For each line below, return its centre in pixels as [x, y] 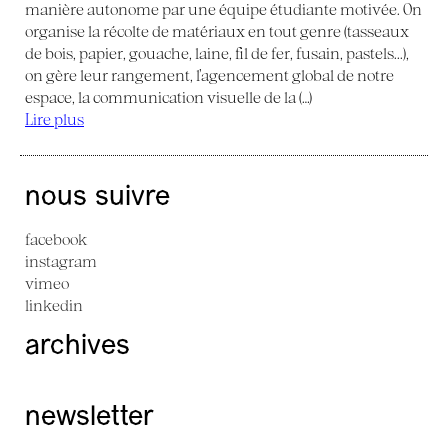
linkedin [54, 304]
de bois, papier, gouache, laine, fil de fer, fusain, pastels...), [217, 52]
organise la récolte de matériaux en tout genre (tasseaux [217, 30]
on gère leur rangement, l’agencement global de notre [209, 74]
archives [77, 346]
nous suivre [97, 197]
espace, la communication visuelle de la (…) [168, 96]
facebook [56, 238]
